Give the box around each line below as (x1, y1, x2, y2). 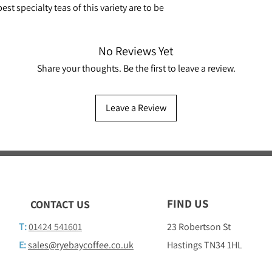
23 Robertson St (167, 220, 231, 233)
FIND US (167, 195, 208, 211)
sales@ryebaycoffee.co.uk (28, 238, 134, 251)
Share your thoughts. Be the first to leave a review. (36, 61, 236, 75)
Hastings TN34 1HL (167, 238, 242, 251)
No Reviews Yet (98, 42, 174, 59)
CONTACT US (30, 197, 90, 211)
